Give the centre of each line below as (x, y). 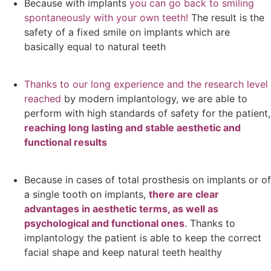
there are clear (184, 194)
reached (43, 98)
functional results (66, 142)
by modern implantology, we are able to (154, 98)
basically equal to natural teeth (95, 46)
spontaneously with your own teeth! (106, 17)
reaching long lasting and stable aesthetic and (132, 127)
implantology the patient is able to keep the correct (143, 238)
